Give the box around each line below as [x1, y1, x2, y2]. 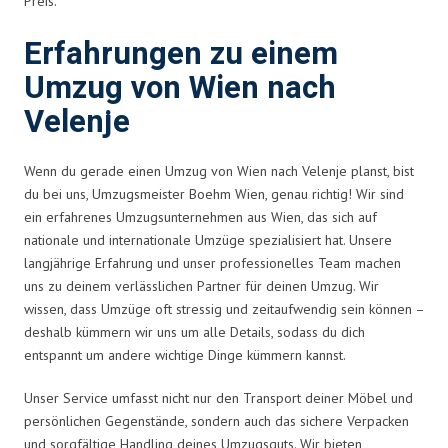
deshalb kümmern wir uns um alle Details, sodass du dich [24, 322, 365, 341]
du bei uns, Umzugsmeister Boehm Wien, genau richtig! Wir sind [24, 184, 404, 203]
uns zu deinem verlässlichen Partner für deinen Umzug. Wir [24, 276, 379, 295]
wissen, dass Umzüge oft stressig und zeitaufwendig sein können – [24, 299, 424, 318]
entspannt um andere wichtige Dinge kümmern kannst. [24, 345, 346, 364]
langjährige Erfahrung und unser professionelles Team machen [24, 253, 401, 272]
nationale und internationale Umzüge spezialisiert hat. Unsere [24, 230, 392, 249]
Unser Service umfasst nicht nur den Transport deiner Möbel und [24, 388, 413, 407]
